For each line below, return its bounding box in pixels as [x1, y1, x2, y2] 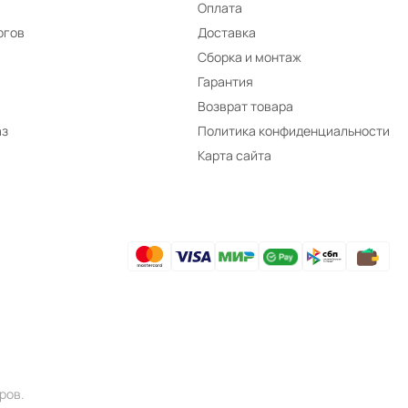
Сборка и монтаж [197, 48, 301, 66]
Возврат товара [197, 97, 293, 116]
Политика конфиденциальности [197, 122, 390, 140]
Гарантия [197, 73, 253, 91]
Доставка [197, 24, 256, 42]
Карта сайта [197, 147, 271, 165]
